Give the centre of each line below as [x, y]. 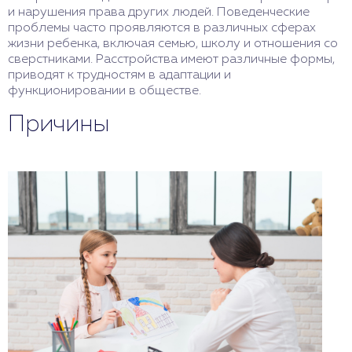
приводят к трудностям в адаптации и [119, 75]
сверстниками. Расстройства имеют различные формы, [171, 60]
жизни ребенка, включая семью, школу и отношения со [173, 44]
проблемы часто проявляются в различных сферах [162, 28]
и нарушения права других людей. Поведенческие [159, 13]
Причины [59, 125]
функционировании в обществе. [104, 91]
